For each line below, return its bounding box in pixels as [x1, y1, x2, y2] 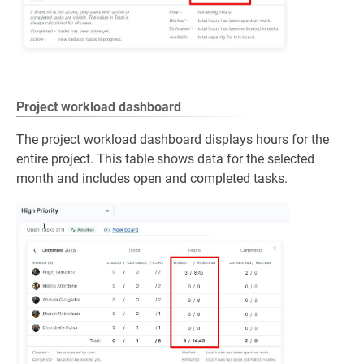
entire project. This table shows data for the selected [16, 151, 314, 167]
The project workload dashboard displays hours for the [16, 132, 329, 148]
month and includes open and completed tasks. [16, 171, 288, 187]
